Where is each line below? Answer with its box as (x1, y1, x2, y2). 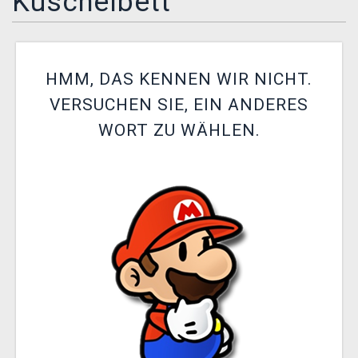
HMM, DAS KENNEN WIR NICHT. (46, 70, 312, 89)
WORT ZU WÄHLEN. (97, 121, 261, 140)
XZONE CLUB (20, 12, 101, 26)
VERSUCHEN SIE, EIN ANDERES (50, 95, 308, 114)
